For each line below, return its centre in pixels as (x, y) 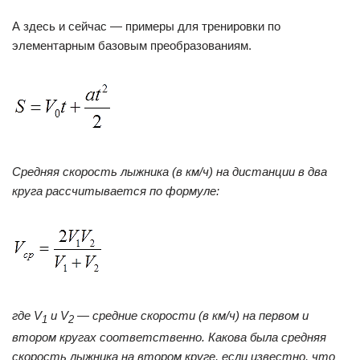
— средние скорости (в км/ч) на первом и (193, 316)
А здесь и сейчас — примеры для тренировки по (146, 27)
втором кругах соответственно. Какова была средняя (169, 337)
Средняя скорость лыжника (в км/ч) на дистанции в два (170, 172)
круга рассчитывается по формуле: (116, 191)
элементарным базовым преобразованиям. (132, 46)
